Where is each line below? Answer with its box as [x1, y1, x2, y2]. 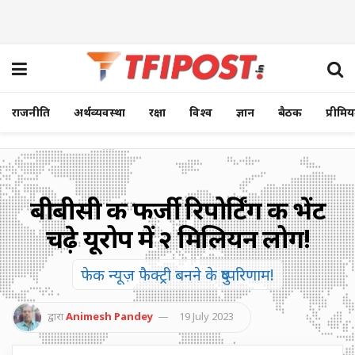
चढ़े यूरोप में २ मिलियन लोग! [45, 221, 310, 255]
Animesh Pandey [66, 308, 153, 323]
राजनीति [12, 105, 50, 120]
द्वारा [48, 308, 63, 323]
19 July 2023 [179, 308, 234, 323]
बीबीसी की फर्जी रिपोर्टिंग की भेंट [29, 193, 326, 227]
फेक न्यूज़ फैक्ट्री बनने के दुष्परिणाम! [81, 263, 274, 285]
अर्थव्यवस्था [74, 105, 125, 120]
